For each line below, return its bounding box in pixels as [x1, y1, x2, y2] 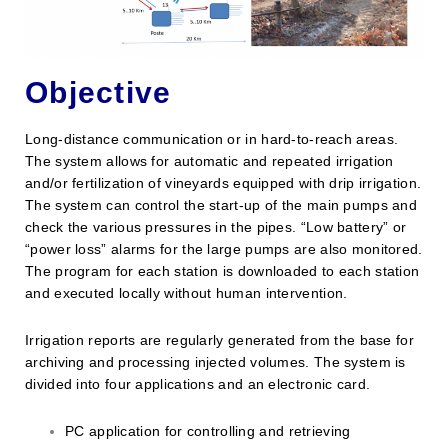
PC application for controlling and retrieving [65, 422, 351, 439]
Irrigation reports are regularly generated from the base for [25, 331, 414, 348]
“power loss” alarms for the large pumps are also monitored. [25, 240, 423, 257]
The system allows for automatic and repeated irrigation [25, 152, 394, 169]
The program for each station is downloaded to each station [25, 262, 420, 279]
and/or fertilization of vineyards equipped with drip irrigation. [25, 174, 422, 191]
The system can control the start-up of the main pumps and [25, 196, 418, 213]
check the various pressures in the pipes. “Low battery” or [25, 218, 407, 235]
